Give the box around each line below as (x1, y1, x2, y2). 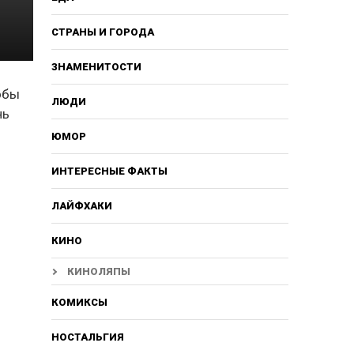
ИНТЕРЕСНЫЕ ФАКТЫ (51, 164, 168, 177)
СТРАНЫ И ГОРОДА (51, 25, 154, 38)
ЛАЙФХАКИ (51, 199, 112, 212)
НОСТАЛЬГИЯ (51, 330, 124, 343)
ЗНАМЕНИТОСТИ (51, 60, 141, 73)
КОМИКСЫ (51, 296, 107, 308)
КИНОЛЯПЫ (66, 265, 130, 277)
